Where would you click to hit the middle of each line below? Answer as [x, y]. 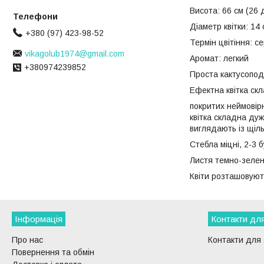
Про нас [28, 240]
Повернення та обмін [53, 253]
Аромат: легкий [219, 59]
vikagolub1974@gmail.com [75, 53]
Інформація [39, 219]
